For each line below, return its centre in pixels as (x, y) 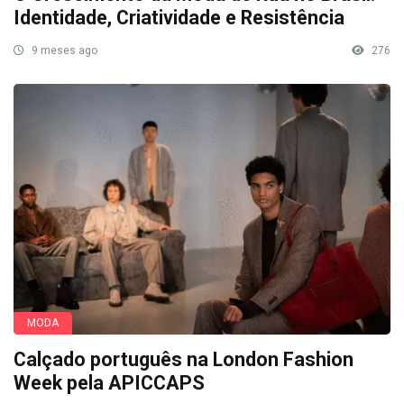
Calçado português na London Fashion (184, 360)
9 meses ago (63, 50)
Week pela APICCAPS (109, 383)
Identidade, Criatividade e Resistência (179, 17)
